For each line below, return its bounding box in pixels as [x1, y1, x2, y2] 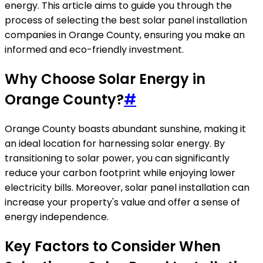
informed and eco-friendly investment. [5, 42, 184, 56]
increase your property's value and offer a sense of [5, 195, 240, 209]
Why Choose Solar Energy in [5, 69, 205, 89]
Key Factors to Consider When [5, 236, 221, 256]
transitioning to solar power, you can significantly [5, 151, 230, 165]
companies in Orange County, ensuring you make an [5, 28, 245, 42]
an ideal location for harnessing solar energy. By [5, 136, 225, 150]
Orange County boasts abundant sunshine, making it [5, 122, 246, 136]
